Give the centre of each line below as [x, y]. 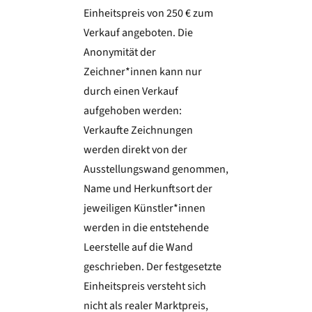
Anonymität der [119, 53]
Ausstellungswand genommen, [156, 170]
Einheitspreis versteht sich [145, 287]
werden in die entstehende [146, 228]
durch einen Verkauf [131, 92]
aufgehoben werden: [132, 111]
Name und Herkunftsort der [148, 189]
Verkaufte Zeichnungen [138, 131]
